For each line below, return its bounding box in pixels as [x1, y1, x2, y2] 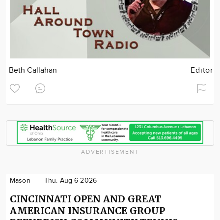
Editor [191, 65, 213, 75]
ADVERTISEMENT [81, 148, 139, 156]
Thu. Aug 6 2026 [44, 177, 97, 185]
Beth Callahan [9, 65, 57, 75]
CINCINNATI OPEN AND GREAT [10, 193, 162, 205]
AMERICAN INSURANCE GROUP [10, 205, 165, 217]
